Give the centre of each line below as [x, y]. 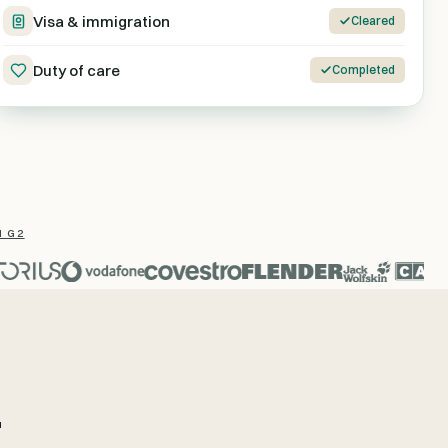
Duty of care [76, 70]
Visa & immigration [101, 21]
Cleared [373, 20]
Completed [363, 69]
